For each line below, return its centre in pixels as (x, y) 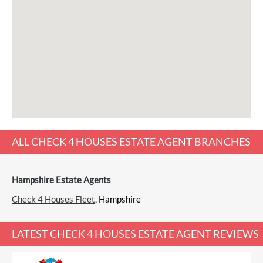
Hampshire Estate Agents (61, 180)
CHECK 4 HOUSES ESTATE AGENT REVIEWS (154, 234)
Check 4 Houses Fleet (53, 199)
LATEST (30, 234)
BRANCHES (222, 141)
